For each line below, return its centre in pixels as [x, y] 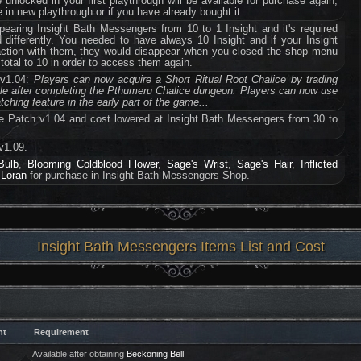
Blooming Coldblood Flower [93, 164]
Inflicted [320, 164]
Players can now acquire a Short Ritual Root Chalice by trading [185, 79]
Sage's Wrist [198, 164]
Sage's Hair [265, 164]
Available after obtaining [79, 354]
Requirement [61, 332]
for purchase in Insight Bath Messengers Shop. [139, 175]
